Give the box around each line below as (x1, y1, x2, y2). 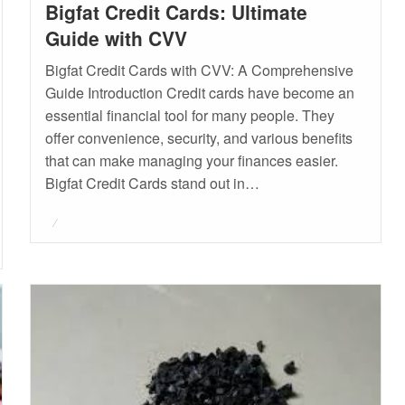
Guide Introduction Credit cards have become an (44, 81, 354, 103)
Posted (52, 212, 79, 225)
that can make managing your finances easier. (44, 149, 338, 171)
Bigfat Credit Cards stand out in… (44, 172, 259, 193)
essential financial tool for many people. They (44, 104, 334, 126)
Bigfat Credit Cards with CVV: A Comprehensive (44, 59, 353, 80)
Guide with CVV (44, 24, 187, 52)
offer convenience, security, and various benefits (44, 127, 353, 148)
